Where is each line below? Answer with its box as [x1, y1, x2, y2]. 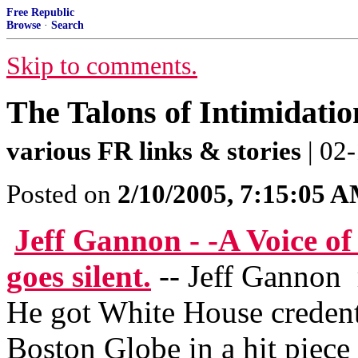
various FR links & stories [6, 137, 301, 165]
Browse [6, 19, 41, 31]
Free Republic [6, 6, 74, 18]
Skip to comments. [6, 52, 197, 80]
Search [51, 19, 84, 31]
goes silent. [6, 259, 151, 293]
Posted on [6, 180, 117, 209]
